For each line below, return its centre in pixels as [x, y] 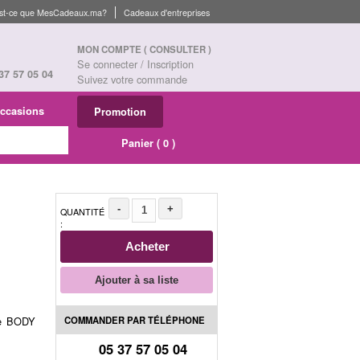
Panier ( [141, 143]
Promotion [120, 111]
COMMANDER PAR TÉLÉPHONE [135, 319]
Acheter [147, 246]
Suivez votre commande [132, 79]
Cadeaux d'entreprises [167, 12]
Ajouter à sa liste [137, 280]
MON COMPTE [110, 49]
